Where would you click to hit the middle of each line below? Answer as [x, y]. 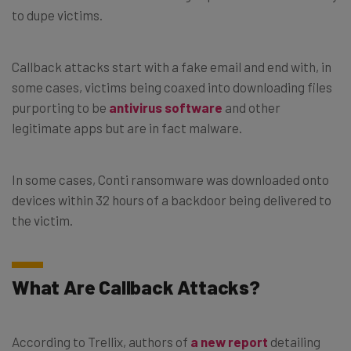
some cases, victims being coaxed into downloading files [172, 87]
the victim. [42, 220]
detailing [294, 341]
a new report [229, 341]
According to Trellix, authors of [101, 341]
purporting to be [60, 107]
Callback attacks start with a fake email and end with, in [172, 66]
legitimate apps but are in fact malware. [127, 127]
